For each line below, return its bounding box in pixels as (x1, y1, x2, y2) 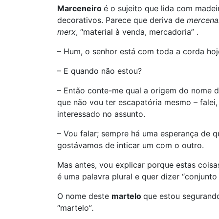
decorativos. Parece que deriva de (57, 15, 187, 25)
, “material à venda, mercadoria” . (76, 27, 198, 37)
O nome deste (57, 191, 111, 201)
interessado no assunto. (57, 109, 145, 119)
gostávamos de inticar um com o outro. (57, 140, 204, 150)
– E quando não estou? (57, 66, 142, 76)
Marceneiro (57, 3, 104, 13)
